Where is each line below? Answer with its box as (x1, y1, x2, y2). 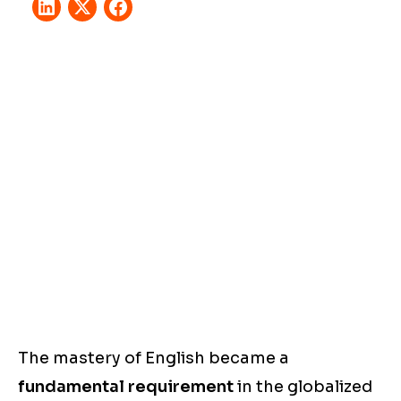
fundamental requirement (18, 377, 234, 397)
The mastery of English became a (18, 348, 289, 369)
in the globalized (234, 377, 372, 397)
